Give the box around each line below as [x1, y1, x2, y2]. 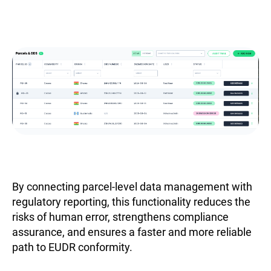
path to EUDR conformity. [12, 240, 132, 253]
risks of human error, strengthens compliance [12, 210, 229, 223]
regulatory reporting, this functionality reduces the [12, 195, 250, 208]
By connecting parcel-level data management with [12, 180, 252, 193]
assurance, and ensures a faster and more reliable [12, 225, 252, 238]
